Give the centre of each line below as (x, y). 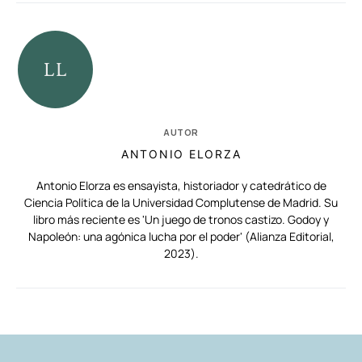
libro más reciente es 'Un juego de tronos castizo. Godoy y (181, 219)
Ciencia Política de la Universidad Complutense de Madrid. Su (181, 202)
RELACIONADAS (83, 309)
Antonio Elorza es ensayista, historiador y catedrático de (181, 185)
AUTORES (247, 309)
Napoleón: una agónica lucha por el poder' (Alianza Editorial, (181, 236)
